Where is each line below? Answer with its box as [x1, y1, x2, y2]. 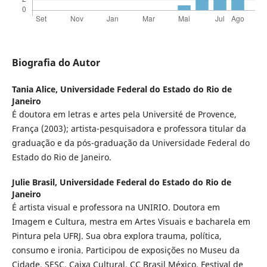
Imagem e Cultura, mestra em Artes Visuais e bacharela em [11, 216, 250, 228]
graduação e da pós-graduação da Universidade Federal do [11, 137, 250, 149]
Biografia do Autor [11, 56, 100, 70]
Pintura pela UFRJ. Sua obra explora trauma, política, [11, 230, 222, 242]
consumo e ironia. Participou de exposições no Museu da [11, 244, 240, 256]
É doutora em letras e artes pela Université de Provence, [11, 108, 237, 120]
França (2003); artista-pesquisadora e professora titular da [11, 123, 246, 135]
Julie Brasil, [11, 176, 60, 188]
